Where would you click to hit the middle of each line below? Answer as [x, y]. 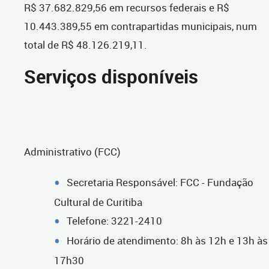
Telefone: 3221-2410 [114, 221]
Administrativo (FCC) [72, 152]
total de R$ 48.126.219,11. [86, 45]
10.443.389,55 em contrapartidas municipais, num [141, 26]
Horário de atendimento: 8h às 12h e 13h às [167, 241]
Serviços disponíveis [111, 77]
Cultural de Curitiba [98, 202]
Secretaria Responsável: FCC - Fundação [160, 183]
